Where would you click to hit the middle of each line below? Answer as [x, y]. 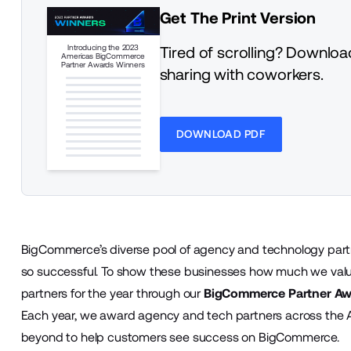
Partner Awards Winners [103, 64]
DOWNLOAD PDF [221, 134]
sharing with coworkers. [241, 74]
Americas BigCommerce [103, 56]
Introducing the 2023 [103, 47]
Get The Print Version [238, 18]
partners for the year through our [112, 293]
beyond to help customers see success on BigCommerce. [181, 337]
